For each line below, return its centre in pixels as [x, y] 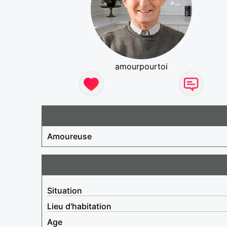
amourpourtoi [141, 66]
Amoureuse [69, 136]
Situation [65, 190]
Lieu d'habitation [79, 206]
